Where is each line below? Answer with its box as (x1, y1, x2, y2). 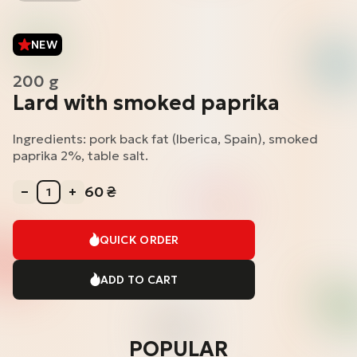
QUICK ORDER (99, 233, 179, 248)
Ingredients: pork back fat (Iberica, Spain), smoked (13, 130, 318, 147)
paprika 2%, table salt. (13, 147, 148, 163)
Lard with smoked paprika (13, 89, 280, 116)
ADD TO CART (100, 273, 178, 288)
